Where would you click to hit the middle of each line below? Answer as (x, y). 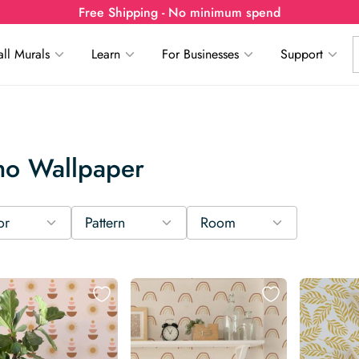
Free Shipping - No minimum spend (179, 12)
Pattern (105, 222)
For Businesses (200, 54)
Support (302, 54)
